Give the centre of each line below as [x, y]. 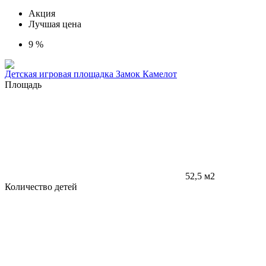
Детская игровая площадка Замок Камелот [91, 74]
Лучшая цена [55, 24]
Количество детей [41, 187]
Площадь [23, 85]
